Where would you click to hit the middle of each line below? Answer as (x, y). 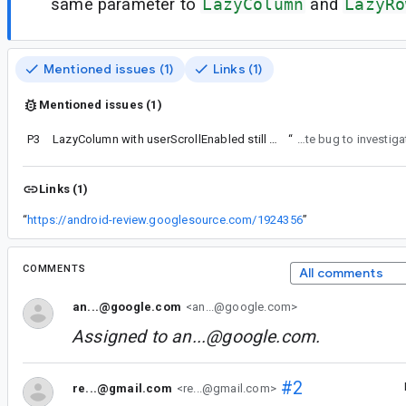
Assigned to (122, 336)
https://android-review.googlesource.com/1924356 (165, 219)
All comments (341, 272)
